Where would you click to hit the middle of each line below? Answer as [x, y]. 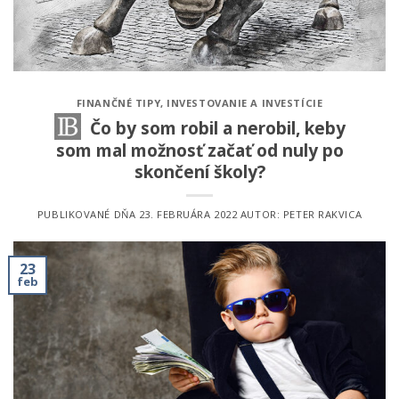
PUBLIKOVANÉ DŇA [88, 214]
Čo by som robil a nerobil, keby [217, 128]
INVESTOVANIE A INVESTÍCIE [245, 103]
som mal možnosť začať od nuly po [199, 151]
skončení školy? [199, 172]
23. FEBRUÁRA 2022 [188, 214]
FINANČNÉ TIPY [118, 103]
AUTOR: [260, 214]
